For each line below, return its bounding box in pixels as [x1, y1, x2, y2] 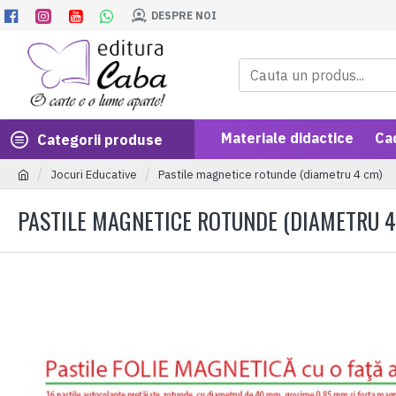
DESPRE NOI [151, 8, 217, 22]
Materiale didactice [221, 129, 354, 147]
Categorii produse [37, 130, 163, 148]
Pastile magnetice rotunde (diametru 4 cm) [158, 166, 383, 182]
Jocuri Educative [50, 166, 137, 182]
